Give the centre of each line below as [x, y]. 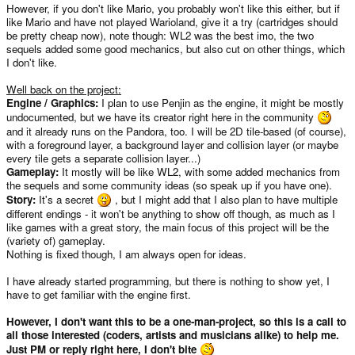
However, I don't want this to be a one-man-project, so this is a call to [176, 321]
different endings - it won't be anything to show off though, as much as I [171, 213]
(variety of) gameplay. [56, 240]
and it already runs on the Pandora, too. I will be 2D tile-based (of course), [176, 131]
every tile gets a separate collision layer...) [103, 158]
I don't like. [32, 62]
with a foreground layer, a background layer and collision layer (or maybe [172, 144]
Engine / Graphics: [52, 102]
